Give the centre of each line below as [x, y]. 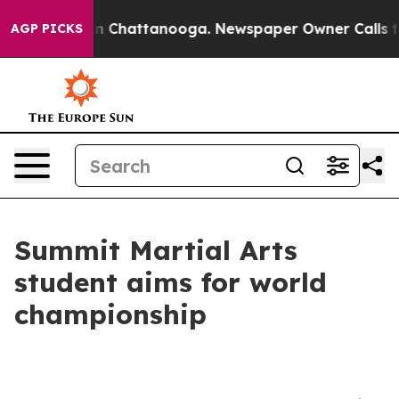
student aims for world [171, 282]
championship [110, 314]
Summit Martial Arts [156, 250]
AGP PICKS [47, 28]
